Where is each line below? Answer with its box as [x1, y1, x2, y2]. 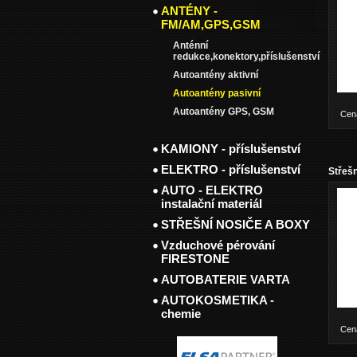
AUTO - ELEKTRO [161, 183, 263, 197]
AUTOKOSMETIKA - [161, 293, 274, 307]
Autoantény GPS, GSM [173, 106, 274, 117]
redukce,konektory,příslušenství [173, 51, 320, 62]
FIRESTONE [161, 252, 229, 265]
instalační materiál [161, 197, 262, 210]
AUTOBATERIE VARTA [161, 273, 290, 286]
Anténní [173, 40, 208, 51]
